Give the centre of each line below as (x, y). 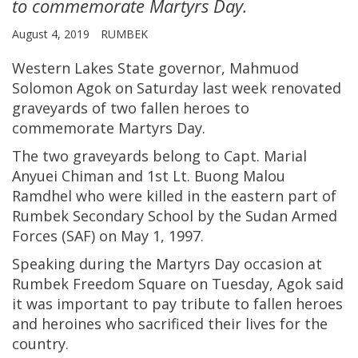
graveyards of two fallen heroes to (131, 108)
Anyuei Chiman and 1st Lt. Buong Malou (149, 176)
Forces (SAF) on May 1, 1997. (108, 236)
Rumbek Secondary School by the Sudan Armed (175, 216)
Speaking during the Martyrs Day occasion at (167, 264)
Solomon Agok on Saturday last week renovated (177, 88)
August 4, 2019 (52, 34)
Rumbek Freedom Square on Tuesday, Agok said (178, 284)
